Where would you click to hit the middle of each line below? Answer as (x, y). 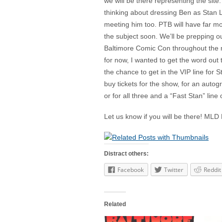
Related (115, 204)
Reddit (212, 170)
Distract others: (126, 154)
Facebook (131, 170)
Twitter (174, 170)
